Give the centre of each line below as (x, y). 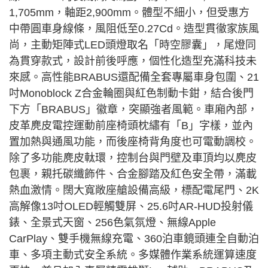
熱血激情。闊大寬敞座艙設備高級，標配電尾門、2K (134, 191)
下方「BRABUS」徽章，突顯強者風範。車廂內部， (133, 110)
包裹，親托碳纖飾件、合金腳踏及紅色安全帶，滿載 (133, 174)
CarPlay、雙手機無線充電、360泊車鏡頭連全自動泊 (134, 239)
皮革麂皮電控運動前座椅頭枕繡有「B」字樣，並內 (131, 126)
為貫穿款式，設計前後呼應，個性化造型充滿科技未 (133, 61)
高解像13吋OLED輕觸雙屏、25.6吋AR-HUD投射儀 (131, 207)
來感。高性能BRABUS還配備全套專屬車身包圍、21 (134, 77)
